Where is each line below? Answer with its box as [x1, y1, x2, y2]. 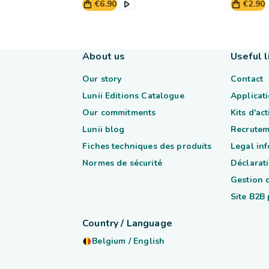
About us [82, 50, 125, 63]
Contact [230, 73, 263, 85]
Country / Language [82, 217, 172, 230]
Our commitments [82, 107, 156, 118]
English [133, 235, 165, 247]
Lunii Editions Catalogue [82, 90, 184, 101]
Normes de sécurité [82, 157, 162, 169]
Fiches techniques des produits [82, 141, 212, 152]
